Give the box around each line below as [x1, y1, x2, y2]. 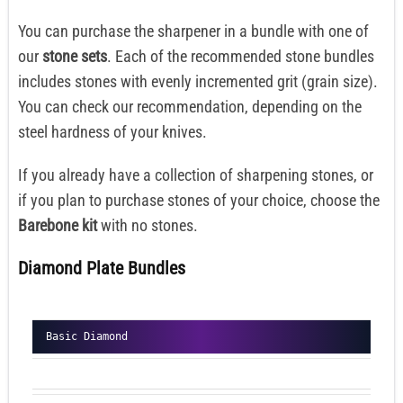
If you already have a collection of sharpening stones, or [18, 166, 373, 185]
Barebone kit [18, 216, 97, 236]
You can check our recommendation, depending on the [18, 97, 362, 117]
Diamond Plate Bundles [18, 257, 185, 280]
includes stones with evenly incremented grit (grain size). [18, 72, 378, 92]
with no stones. [97, 216, 198, 236]
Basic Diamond [46, 330, 128, 344]
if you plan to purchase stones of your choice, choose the [18, 191, 380, 210]
